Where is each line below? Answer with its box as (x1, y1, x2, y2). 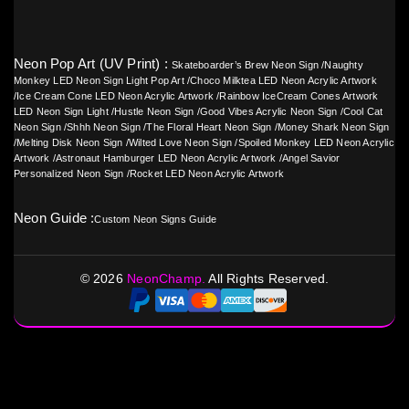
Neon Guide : (14, 210, 95, 226)
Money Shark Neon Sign (278, 121, 390, 133)
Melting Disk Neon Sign (16, 137, 123, 149)
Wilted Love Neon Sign (129, 137, 233, 149)
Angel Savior (282, 152, 341, 164)
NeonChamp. (127, 271, 209, 287)
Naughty (324, 59, 363, 71)
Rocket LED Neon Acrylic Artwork (129, 168, 285, 180)
